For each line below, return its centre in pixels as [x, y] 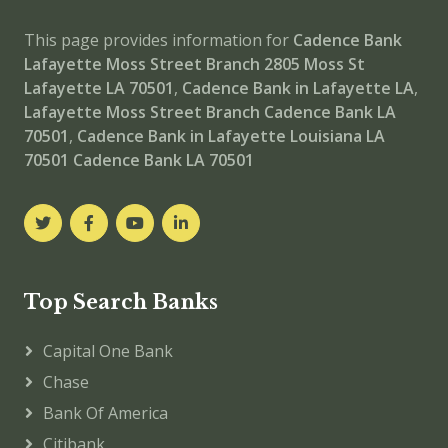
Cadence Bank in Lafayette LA [298, 88]
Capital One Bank [108, 351]
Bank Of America [105, 413]
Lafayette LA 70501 [99, 88]
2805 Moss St [314, 64]
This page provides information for [158, 40]
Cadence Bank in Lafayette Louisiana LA [231, 136]
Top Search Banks [121, 302]
